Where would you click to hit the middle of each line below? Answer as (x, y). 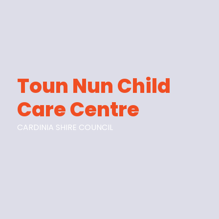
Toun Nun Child (94, 86)
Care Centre (78, 109)
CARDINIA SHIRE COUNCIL (65, 127)
